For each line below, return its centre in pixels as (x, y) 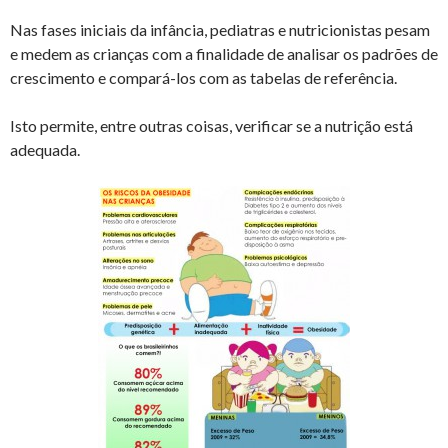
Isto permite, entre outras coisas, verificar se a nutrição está (211, 125)
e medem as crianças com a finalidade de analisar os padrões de (224, 53)
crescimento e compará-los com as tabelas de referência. (203, 77)
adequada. (45, 149)
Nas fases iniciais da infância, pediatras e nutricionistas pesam (220, 29)
